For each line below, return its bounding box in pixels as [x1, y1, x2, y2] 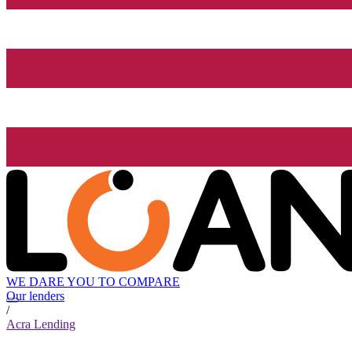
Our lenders [6, 289, 64, 303]
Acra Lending [6, 317, 75, 332]
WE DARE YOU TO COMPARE [6, 275, 180, 289]
